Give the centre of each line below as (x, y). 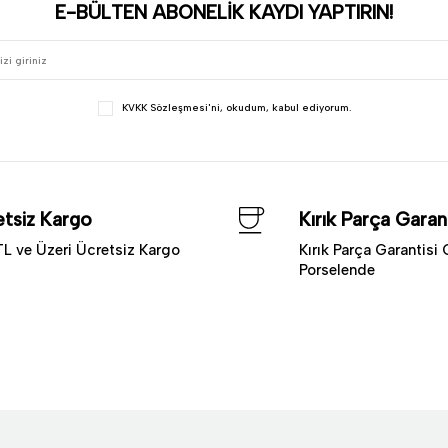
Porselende (337, 270)
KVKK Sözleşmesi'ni (170, 107)
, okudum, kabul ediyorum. (285, 107)
